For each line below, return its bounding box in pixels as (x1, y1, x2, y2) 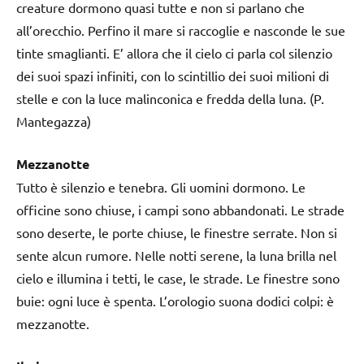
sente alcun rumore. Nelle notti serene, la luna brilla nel (16, 246, 336, 263)
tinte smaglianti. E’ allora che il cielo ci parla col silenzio (16, 44, 332, 61)
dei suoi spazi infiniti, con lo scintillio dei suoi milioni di (16, 67, 329, 84)
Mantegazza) (16, 112, 91, 129)
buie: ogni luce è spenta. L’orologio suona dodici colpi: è (16, 292, 334, 309)
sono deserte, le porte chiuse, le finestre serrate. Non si (16, 223, 337, 240)
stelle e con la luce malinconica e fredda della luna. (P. (16, 89, 324, 106)
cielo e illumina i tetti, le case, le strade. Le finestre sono (16, 269, 340, 286)
